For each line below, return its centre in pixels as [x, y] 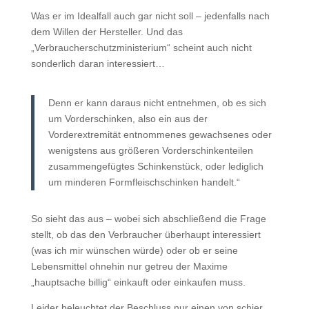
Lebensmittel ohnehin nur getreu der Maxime [129, 266]
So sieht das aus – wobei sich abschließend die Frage [148, 219]
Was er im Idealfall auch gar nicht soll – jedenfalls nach [150, 16]
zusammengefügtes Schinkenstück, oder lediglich [156, 166]
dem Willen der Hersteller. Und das [107, 32]
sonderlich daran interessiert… [98, 63]
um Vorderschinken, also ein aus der [128, 119]
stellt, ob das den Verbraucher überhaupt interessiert [146, 235]
